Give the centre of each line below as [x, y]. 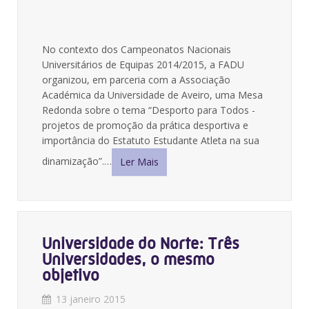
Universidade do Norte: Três [141, 243]
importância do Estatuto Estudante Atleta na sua [151, 140]
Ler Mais [139, 162]
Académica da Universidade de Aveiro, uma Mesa [152, 95]
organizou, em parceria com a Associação [136, 80]
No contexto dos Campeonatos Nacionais [137, 49]
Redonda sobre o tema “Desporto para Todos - [149, 110]
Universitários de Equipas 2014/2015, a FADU [143, 64]
